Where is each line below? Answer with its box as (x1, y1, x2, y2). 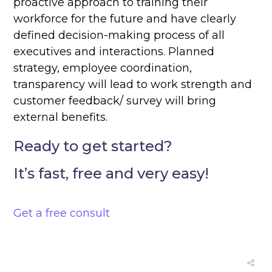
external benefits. (13, 110, 108, 124)
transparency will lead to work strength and (13, 78, 253, 92)
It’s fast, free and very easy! (13, 165, 209, 183)
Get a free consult (13, 206, 110, 220)
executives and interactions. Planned (13, 45, 215, 59)
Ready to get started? (13, 137, 173, 155)
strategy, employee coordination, (13, 61, 192, 75)
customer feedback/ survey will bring (13, 94, 217, 108)
